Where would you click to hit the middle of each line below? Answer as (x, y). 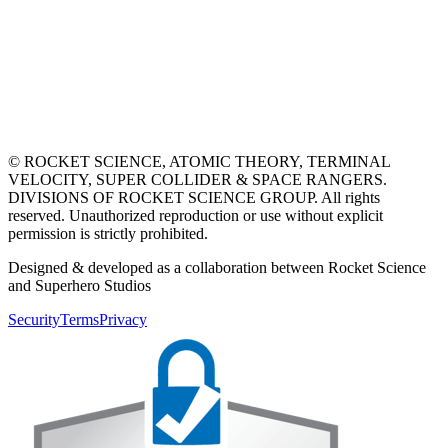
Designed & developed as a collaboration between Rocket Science (217, 268)
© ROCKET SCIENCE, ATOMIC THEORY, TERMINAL (199, 162)
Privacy (123, 320)
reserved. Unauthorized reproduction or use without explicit (195, 216)
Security (34, 320)
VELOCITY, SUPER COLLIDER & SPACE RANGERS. (197, 180)
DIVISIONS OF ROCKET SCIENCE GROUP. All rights (194, 198)
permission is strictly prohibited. (108, 234)
